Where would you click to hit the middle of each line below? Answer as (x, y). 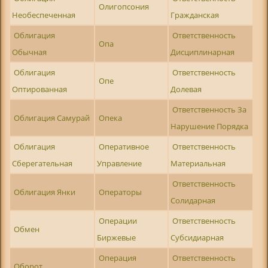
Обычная (29, 52)
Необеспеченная (43, 15)
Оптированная (39, 89)
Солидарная (193, 201)
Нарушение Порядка (209, 127)
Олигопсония (124, 7)
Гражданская (194, 15)
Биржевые (116, 238)
